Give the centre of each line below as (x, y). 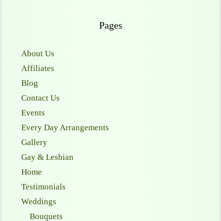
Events (33, 112)
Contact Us (40, 98)
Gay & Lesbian (47, 157)
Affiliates (38, 68)
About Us (38, 53)
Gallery (34, 142)
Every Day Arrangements (65, 127)
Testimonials (43, 186)
